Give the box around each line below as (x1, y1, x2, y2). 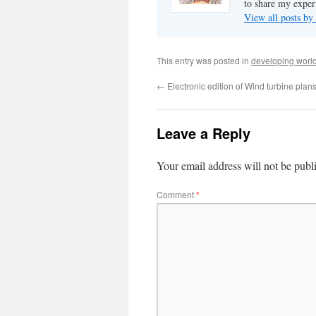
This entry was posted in (157, 54, 251, 66)
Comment (157, 188, 196, 200)
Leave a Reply (157, 123, 250, 143)
